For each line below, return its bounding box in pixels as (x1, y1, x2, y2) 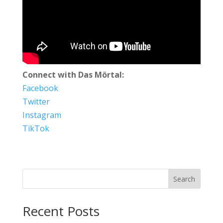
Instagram (22, 109, 61, 120)
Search (173, 174, 196, 184)
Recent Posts (22, 202, 100, 220)
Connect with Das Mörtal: (22, 69, 124, 80)
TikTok (22, 122, 49, 134)
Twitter (22, 96, 50, 107)
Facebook (22, 82, 58, 94)
